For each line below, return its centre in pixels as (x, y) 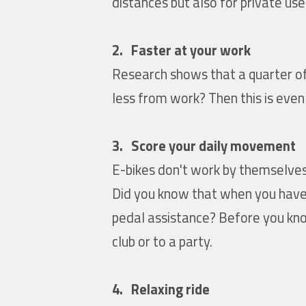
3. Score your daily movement (204, 145)
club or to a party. (163, 241)
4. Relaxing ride (161, 289)
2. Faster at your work (182, 50)
